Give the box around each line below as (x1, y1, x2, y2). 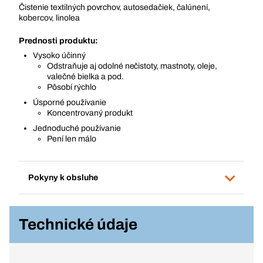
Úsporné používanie (33, 98, 106, 107)
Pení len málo (47, 134, 96, 143)
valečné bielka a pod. (47, 72, 124, 81)
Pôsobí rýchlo (47, 83, 96, 92)
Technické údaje (19, 216, 137, 232)
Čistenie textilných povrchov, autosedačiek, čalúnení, (19, 3, 210, 12)
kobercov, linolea (19, 14, 80, 22)
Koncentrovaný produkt (47, 109, 133, 117)
